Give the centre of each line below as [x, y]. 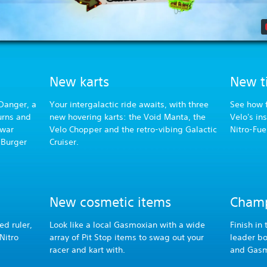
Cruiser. [64, 142]
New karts [80, 82]
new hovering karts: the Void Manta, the [128, 117]
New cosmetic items [111, 202]
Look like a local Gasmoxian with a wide [128, 225]
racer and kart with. [89, 250]
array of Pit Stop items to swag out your [127, 237]
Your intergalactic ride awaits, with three [129, 105]
